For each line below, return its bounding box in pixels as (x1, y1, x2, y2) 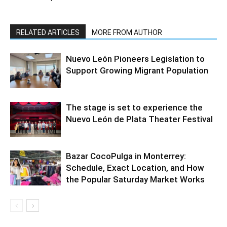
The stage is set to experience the (66, 102, 203, 113)
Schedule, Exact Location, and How (66, 163, 204, 173)
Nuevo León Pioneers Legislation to (66, 54, 205, 64)
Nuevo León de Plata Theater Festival (66, 114, 213, 125)
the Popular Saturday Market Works (66, 174, 205, 185)
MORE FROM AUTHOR (92, 28, 162, 37)
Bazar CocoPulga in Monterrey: (66, 151, 186, 162)
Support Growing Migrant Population (66, 65, 208, 76)
